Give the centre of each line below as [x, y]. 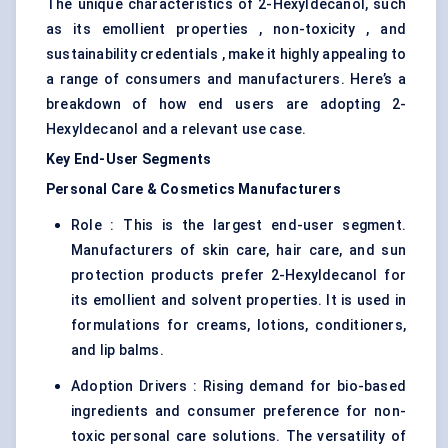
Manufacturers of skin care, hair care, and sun [238, 250]
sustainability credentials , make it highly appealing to [226, 54]
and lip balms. [117, 350]
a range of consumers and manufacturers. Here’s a [226, 79]
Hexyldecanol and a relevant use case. [176, 129]
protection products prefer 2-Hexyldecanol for [238, 275]
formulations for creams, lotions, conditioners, [238, 325]
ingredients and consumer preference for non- [238, 411]
